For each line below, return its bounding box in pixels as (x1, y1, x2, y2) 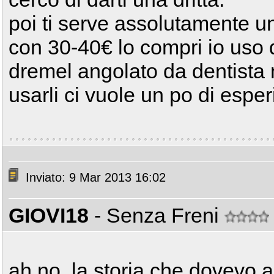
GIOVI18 (9, 204, 89, 227)
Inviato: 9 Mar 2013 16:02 (22, 171, 166, 185)
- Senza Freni (94, 204, 224, 227)
